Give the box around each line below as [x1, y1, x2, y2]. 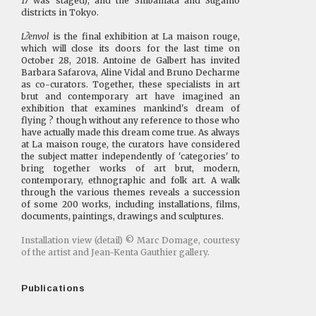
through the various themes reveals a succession [21, 186, 241, 197]
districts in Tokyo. [21, 6, 99, 18]
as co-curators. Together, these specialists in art [21, 78, 241, 90]
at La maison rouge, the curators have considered [21, 138, 241, 150]
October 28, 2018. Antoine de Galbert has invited [21, 54, 241, 66]
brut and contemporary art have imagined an [21, 90, 241, 102]
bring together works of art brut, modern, [21, 162, 241, 174]
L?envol [21, 30, 49, 42]
